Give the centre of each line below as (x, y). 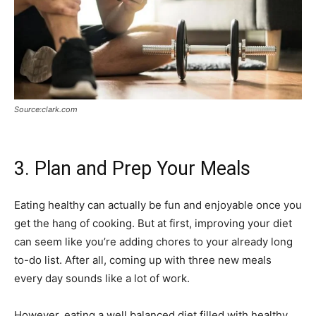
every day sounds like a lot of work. (102, 278)
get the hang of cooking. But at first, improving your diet (153, 223)
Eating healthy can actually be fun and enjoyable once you (158, 205)
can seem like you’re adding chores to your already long (153, 241)
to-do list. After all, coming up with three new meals (143, 260)
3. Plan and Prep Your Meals (132, 168)
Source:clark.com (46, 109)
